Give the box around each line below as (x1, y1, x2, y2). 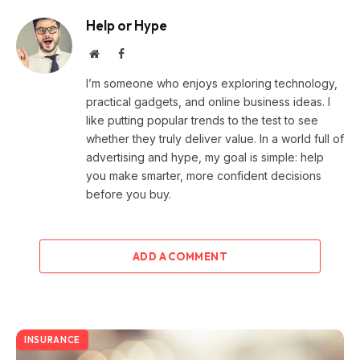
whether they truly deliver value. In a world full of (86, 132, 344, 146)
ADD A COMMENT (132, 250, 228, 264)
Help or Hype (86, 17, 167, 35)
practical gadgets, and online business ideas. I (86, 95, 330, 109)
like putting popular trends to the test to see (86, 113, 318, 128)
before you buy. (86, 187, 171, 202)
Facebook (124, 47, 167, 59)
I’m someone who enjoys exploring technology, (86, 76, 337, 91)
